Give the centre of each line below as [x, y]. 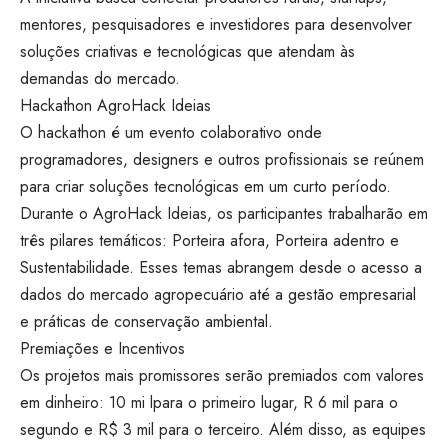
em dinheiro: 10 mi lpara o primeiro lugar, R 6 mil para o [209, 402]
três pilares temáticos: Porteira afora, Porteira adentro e [209, 240]
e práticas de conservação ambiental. [146, 321]
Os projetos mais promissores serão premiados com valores [222, 375]
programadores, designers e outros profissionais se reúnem [222, 159]
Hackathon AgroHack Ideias [115, 105]
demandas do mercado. [100, 78]
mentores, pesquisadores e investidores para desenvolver [216, 24]
